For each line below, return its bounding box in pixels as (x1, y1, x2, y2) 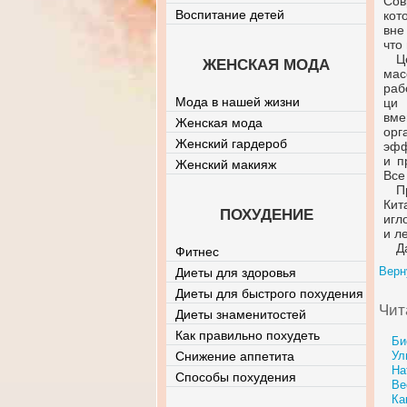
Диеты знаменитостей (175, 307, 306, 322)
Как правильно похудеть (175, 328, 320, 342)
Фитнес (175, 244, 219, 259)
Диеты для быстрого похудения (175, 286, 363, 301)
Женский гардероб (175, 136, 287, 151)
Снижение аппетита (175, 349, 294, 363)
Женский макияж (175, 157, 276, 172)
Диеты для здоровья (175, 265, 296, 280)
